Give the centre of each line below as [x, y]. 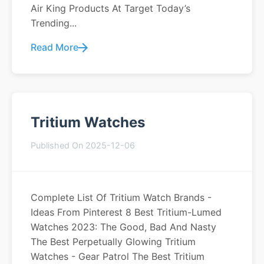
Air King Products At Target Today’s [110, 8]
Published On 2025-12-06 [83, 145]
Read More [55, 47]
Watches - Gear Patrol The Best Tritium [118, 256]
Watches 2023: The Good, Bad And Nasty [123, 227]
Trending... [54, 23]
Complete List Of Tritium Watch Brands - [121, 197]
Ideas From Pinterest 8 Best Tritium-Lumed [126, 212]
